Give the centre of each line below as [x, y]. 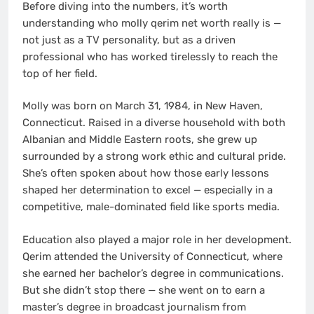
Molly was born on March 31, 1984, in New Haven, [143, 106]
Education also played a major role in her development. [157, 239]
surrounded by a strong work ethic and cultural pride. [154, 157]
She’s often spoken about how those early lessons [146, 173]
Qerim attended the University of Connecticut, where [152, 256]
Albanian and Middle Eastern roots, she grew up [140, 140]
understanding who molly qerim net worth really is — [152, 23]
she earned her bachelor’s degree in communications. [153, 273]
